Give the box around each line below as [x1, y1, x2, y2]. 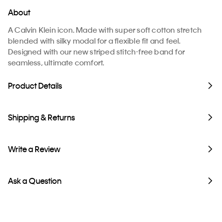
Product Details [8, 80, 62, 91]
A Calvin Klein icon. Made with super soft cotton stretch [8, 24, 202, 35]
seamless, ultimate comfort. [8, 57, 105, 67]
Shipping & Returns [8, 111, 75, 122]
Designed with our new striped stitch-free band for [8, 46, 185, 56]
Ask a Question [8, 175, 61, 186]
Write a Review [8, 143, 60, 154]
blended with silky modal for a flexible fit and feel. [8, 35, 181, 46]
